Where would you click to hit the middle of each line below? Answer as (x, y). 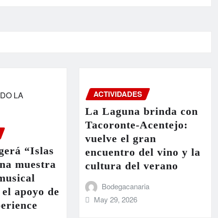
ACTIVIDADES (118, 94)
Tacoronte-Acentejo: (136, 125)
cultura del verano (131, 166)
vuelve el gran (120, 139)
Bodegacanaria (126, 186)
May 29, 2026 (116, 200)
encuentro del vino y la (143, 152)
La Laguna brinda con (141, 111)
